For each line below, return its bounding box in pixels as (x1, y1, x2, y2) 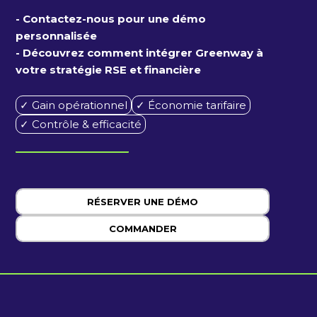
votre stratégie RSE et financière (16, 62, 202, 76)
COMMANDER (108, 222, 177, 234)
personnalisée (16, 28, 98, 42)
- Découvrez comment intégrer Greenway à (16, 45, 264, 59)
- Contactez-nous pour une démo (16, 11, 207, 25)
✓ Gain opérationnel (20, 98, 128, 112)
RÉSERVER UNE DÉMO (87, 195, 199, 207)
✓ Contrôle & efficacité (20, 117, 142, 131)
